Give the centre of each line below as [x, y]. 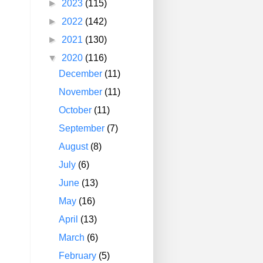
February [79, 256]
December [82, 74]
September [83, 128]
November [82, 92]
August [75, 146]
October [77, 110]
